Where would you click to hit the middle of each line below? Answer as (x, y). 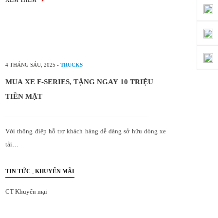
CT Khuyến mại (26, 191)
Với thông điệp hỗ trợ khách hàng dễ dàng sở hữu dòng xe (86, 131)
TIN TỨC (18, 171)
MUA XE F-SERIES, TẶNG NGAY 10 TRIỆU (79, 82)
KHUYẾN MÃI (55, 171)
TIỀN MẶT (24, 96)
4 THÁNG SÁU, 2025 (30, 65)
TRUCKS (72, 65)
